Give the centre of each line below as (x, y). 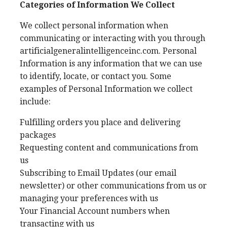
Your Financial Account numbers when (95, 211)
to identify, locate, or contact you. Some (96, 76)
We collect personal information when (94, 26)
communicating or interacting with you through (112, 38)
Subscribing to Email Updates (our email (98, 173)
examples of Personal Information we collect (106, 89)
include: (35, 102)
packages (38, 135)
